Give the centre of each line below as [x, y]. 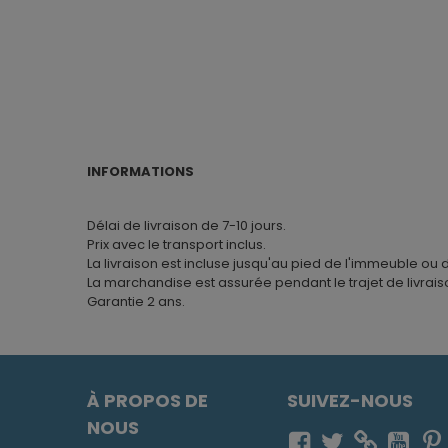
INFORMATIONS [140, 172]
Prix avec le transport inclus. [176, 245]
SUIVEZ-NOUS [350, 401]
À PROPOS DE [147, 401]
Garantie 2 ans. [136, 302]
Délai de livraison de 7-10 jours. [186, 226]
